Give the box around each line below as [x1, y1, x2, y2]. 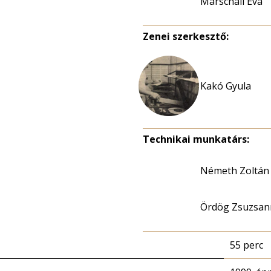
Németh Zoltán [200, 164, 269, 177]
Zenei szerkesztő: [143, 30, 229, 43]
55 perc [230, 238, 263, 252]
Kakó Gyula [200, 79, 251, 93]
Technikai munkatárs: [143, 132, 249, 146]
